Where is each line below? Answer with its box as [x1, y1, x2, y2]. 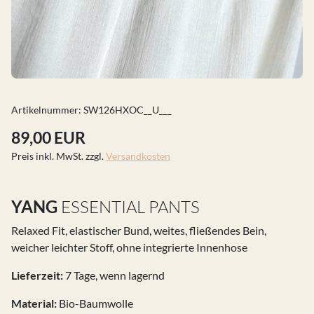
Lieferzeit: [11, 268, 63, 282]
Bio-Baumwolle [57, 296, 133, 310]
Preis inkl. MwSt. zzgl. [11, 150, 106, 162]
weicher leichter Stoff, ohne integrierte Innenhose [11, 240, 247, 254]
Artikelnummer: [11, 104, 83, 116]
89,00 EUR [11, 128, 86, 147]
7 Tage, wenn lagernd [65, 268, 165, 282]
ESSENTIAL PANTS [57, 196, 200, 217]
